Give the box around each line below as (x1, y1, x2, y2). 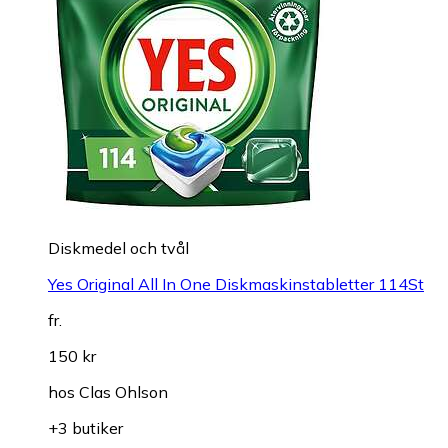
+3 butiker (48, 417, 123, 438)
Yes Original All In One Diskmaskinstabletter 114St (48, 273, 424, 294)
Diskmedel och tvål (48, 237, 189, 258)
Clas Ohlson (79, 381, 168, 402)
